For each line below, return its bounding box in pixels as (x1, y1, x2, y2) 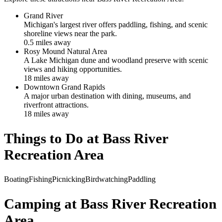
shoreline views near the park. (24, 29, 117, 38)
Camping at (4, 195, 80, 212)
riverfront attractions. (24, 100, 89, 109)
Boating (4, 174, 29, 183)
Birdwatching (85, 174, 128, 183)
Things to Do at (4, 130, 103, 146)
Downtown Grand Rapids (24, 82, 105, 91)
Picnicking (52, 174, 85, 183)
